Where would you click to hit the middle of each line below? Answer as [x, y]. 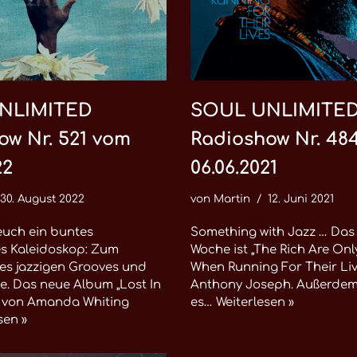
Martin [232, 199]
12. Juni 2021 [301, 199]
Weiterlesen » [255, 302]
